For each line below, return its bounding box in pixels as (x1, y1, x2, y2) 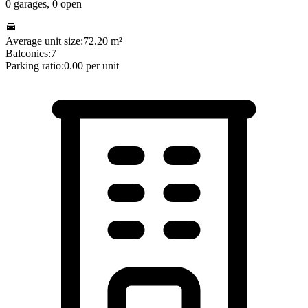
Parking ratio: (5, 59, 64, 71)
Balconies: (5, 47, 51, 59)
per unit (86, 59, 119, 71)
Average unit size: (5, 34, 83, 47)
